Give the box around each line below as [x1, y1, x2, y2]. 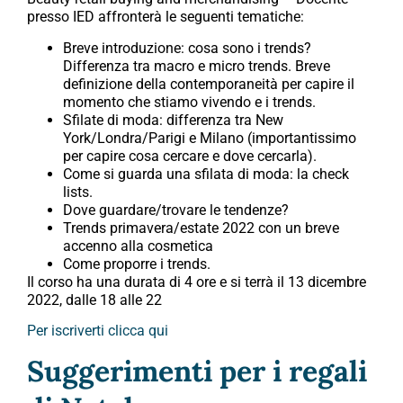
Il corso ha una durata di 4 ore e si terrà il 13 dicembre [27, 273, 366, 291]
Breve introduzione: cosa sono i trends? [63, 39, 311, 57]
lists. [63, 183, 93, 201]
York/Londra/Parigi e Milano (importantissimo [63, 129, 356, 147]
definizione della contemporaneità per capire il [63, 75, 354, 93]
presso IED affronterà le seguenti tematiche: [27, 8, 304, 26]
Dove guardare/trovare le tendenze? [63, 201, 289, 219]
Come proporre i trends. [63, 255, 210, 273]
